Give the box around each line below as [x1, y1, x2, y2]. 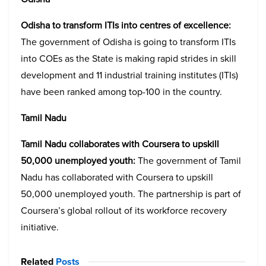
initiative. [21, 220, 61, 234]
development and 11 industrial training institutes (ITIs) [21, 68, 238, 82]
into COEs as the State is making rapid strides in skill [21, 51, 236, 65]
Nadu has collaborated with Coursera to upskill [21, 170, 213, 184]
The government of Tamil [135, 153, 241, 167]
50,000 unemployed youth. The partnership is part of [21, 186, 241, 201]
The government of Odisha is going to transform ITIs [21, 34, 236, 49]
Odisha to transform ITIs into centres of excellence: [21, 18, 231, 32]
